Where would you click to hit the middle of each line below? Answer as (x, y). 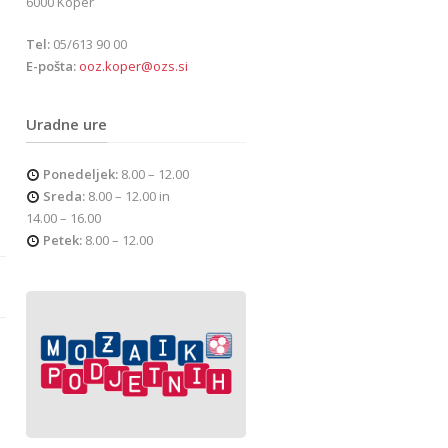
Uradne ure (66, 124)
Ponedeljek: (80, 174)
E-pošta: (51, 66)
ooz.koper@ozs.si (133, 66)
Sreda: (64, 196)
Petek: (62, 240)
